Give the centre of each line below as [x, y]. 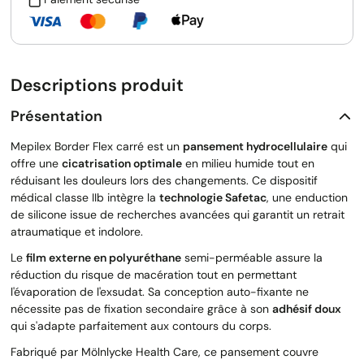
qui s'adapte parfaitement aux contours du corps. [141, 326]
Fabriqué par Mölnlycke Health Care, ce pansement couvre [165, 352]
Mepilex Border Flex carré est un [97, 147]
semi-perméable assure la [252, 258]
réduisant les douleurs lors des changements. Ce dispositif [164, 181]
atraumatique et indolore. [77, 232]
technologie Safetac [213, 198]
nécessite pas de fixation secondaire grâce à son [141, 309]
